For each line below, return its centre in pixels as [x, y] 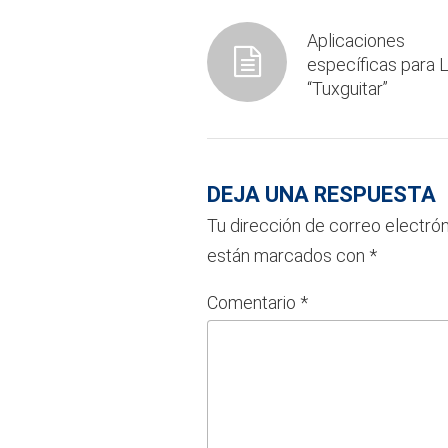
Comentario [253, 302]
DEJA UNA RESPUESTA [321, 194]
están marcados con [288, 255]
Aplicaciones [356, 40]
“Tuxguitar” [347, 88]
